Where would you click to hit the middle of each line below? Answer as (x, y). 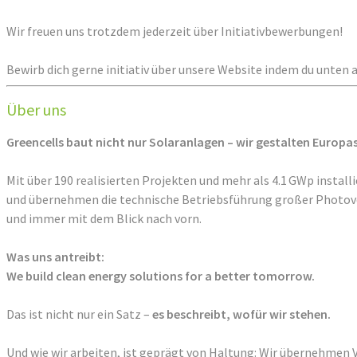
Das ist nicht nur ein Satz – (79, 314)
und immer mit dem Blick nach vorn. (104, 219)
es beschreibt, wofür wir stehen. (241, 314)
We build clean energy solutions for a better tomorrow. (161, 276)
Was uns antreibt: (55, 257)
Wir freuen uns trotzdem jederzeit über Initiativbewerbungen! (176, 31)
